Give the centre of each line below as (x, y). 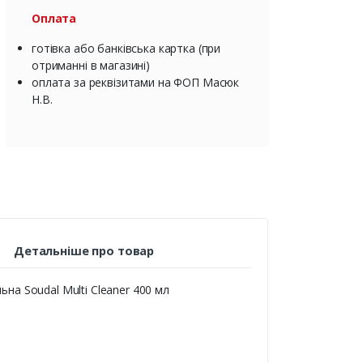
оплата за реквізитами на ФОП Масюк (135, 83)
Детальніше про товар (84, 251)
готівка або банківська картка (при (126, 49)
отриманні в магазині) (90, 66)
